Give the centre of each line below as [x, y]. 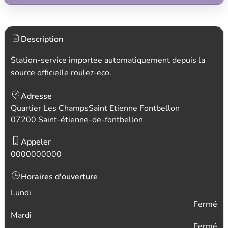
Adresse [36, 96]
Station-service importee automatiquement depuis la [108, 60]
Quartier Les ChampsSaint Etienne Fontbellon [95, 108]
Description [42, 39]
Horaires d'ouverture [59, 177]
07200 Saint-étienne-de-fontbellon [77, 120]
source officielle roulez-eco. [61, 73]
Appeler [36, 142]
